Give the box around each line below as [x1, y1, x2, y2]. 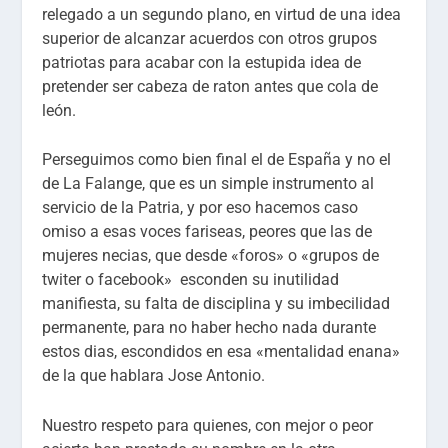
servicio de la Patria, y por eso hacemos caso [42, 198, 359, 218]
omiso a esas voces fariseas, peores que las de [42, 222, 373, 242]
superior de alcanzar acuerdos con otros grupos [42, 28, 378, 48]
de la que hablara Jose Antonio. [42, 366, 266, 386]
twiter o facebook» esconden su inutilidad [42, 270, 340, 290]
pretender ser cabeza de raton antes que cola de [42, 76, 379, 96]
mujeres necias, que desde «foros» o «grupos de [42, 246, 380, 266]
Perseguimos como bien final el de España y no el [42, 150, 392, 170]
